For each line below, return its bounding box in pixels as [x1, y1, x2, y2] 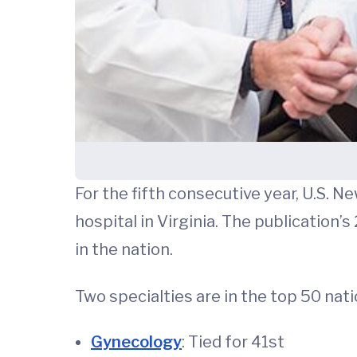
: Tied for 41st [182, 332, 284, 352]
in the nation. [75, 240, 173, 260]
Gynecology [91, 332, 182, 352]
